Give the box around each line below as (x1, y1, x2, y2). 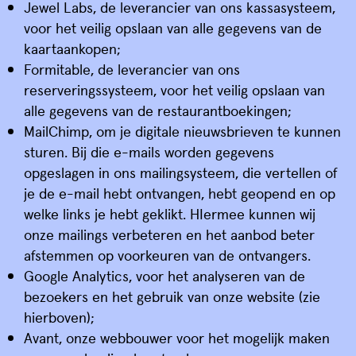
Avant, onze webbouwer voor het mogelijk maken (24, 327, 330, 347)
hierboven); (24, 307, 94, 327)
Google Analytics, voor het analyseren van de (24, 265, 305, 285)
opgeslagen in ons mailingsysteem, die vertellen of (24, 162, 338, 182)
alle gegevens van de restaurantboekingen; (24, 100, 291, 120)
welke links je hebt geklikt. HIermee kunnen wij (24, 203, 315, 223)
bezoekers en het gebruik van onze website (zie (24, 286, 320, 306)
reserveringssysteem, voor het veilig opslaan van (24, 79, 325, 99)
